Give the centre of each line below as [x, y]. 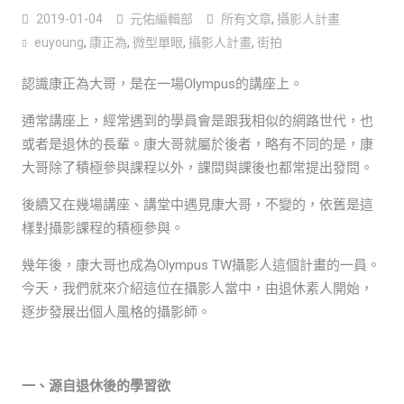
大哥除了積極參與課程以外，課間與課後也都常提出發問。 [197, 167]
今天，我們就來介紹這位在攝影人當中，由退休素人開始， [197, 288]
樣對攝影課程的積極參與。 [102, 228]
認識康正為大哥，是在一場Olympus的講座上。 [162, 83]
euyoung [59, 42]
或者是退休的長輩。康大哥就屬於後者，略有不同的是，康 [197, 144]
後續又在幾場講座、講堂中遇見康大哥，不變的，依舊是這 [197, 204]
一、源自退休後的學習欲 [96, 386]
